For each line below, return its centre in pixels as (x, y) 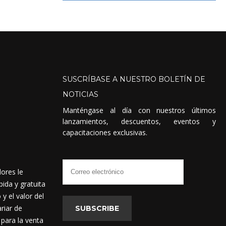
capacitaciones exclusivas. (105, 132)
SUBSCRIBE (97, 208)
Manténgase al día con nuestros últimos (139, 110)
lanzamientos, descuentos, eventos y (139, 121)
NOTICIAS (81, 94)
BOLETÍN (176, 79)
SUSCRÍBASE (87, 79)
